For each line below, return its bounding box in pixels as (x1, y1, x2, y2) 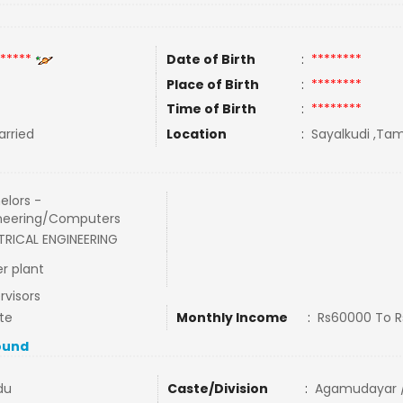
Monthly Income (175, 309, 288, 327)
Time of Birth (166, 100, 256, 118)
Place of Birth (166, 76, 259, 94)
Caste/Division (166, 380, 268, 398)
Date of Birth (166, 50, 255, 68)
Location (166, 125, 227, 143)
